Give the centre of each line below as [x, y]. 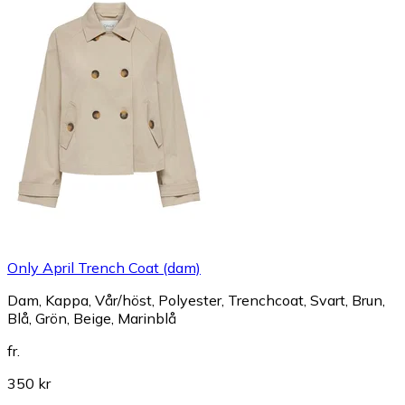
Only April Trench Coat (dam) [104, 267]
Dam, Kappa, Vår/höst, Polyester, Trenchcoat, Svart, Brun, [196, 300]
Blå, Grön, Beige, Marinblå [92, 318]
